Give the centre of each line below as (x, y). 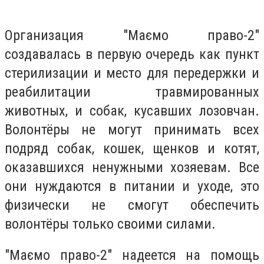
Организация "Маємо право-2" (132, 35)
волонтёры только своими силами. (112, 224)
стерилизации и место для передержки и (132, 73)
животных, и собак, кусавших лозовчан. (132, 110)
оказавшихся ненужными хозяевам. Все (132, 167)
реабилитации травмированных (132, 92)
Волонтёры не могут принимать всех (132, 129)
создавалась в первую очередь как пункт (132, 54)
